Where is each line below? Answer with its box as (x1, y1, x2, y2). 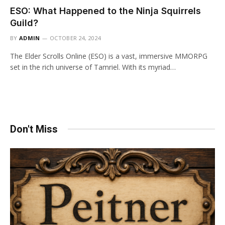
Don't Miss (10, 123, 58, 135)
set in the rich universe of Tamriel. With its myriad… (10, 62, 176, 72)
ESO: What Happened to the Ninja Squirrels (10, 5, 201, 16)
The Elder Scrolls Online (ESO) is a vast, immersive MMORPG (10, 51, 207, 61)
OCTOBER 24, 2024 (50, 34, 101, 42)
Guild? (10, 17, 38, 28)
